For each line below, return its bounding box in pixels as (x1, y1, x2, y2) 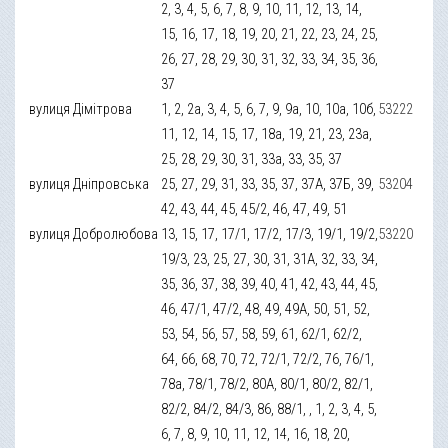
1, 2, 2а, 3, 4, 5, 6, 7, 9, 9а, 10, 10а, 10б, (161, 99, 377, 118)
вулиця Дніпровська (29, 174, 150, 193)
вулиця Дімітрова (29, 99, 133, 118)
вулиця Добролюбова (29, 224, 159, 243)
